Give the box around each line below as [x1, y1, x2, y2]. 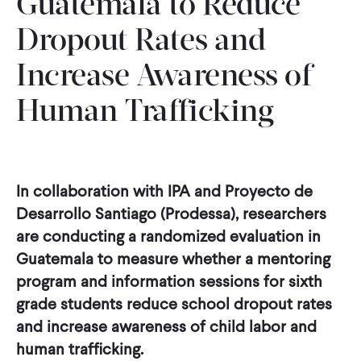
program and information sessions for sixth [16, 270, 322, 293]
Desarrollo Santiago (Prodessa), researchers [16, 202, 326, 225]
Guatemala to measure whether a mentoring [16, 247, 330, 270]
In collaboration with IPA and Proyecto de [16, 180, 313, 202]
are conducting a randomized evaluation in [16, 225, 321, 247]
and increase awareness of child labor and [16, 315, 317, 338]
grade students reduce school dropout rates [16, 293, 332, 315]
